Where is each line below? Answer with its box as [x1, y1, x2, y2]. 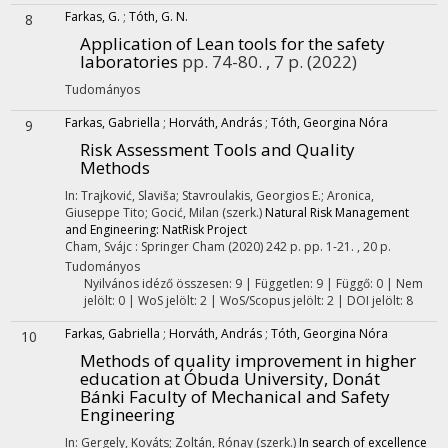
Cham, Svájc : [65, 238, 141, 255]
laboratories [80, 50, 178, 73]
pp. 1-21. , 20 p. [304, 238, 391, 255]
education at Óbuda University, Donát [80, 367, 380, 390]
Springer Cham [141, 238, 225, 255]
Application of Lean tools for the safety [80, 32, 385, 55]
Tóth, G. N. [129, 8, 188, 25]
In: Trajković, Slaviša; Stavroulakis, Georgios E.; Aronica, [65, 187, 374, 204]
